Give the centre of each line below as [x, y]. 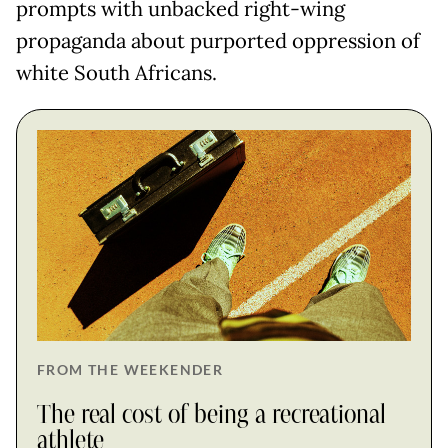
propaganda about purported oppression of [218, 41]
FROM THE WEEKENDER [130, 369]
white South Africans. [116, 73]
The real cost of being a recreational [211, 414]
